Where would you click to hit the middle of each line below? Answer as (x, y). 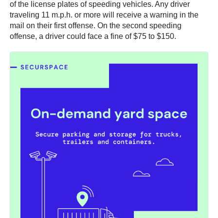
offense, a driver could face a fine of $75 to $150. (93, 36)
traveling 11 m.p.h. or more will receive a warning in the (104, 15)
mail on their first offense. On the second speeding (96, 26)
